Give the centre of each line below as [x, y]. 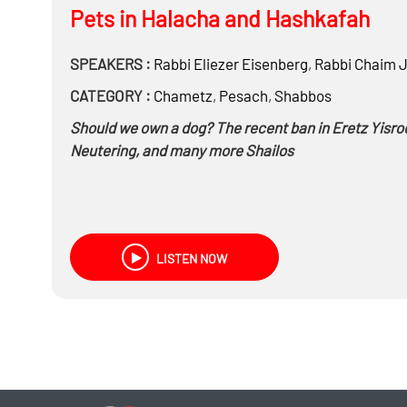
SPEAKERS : [110, 64]
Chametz [183, 95]
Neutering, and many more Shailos [181, 150]
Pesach [243, 95]
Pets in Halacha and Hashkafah [219, 18]
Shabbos [303, 95]
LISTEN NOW [190, 258]
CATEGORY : [110, 95]
